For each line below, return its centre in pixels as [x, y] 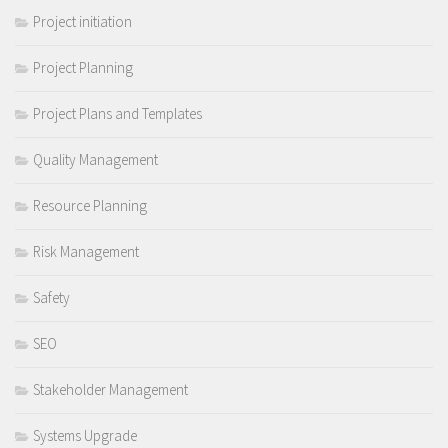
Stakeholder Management [110, 390]
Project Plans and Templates [117, 114]
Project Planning [83, 68]
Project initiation [82, 22]
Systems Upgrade [85, 436]
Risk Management [86, 252]
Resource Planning [90, 206]
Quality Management [95, 160]
